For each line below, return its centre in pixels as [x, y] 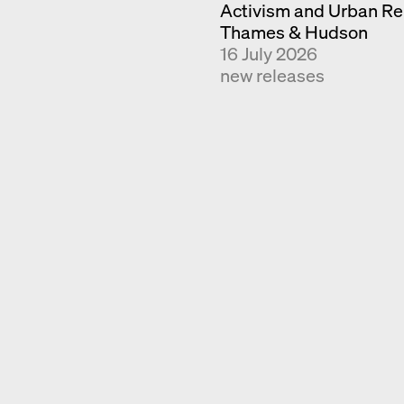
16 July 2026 [269, 54]
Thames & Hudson [294, 32]
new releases [273, 75]
